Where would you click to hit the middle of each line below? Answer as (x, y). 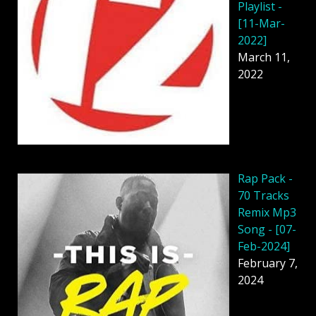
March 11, (264, 57)
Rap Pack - (265, 179)
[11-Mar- (261, 23)
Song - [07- (267, 230)
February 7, (268, 263)
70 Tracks (263, 196)
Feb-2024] (264, 247)
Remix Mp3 (267, 213)
